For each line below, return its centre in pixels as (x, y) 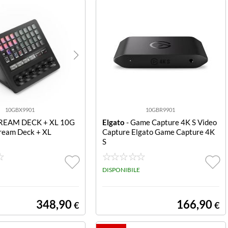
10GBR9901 (161, 110)
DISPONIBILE (121, 170)
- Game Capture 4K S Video (170, 122)
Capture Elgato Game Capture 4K (158, 132)
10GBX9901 (20, 110)
